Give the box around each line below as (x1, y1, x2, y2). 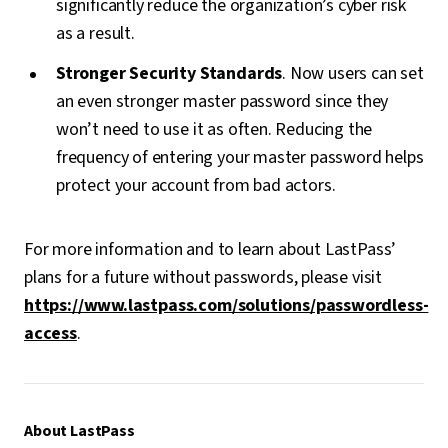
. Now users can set (282, 61, 424, 86)
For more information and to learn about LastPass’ (24, 237, 397, 262)
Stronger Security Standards (56, 61, 283, 86)
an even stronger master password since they (56, 89, 389, 114)
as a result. (56, 21, 135, 46)
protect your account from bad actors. (56, 173, 336, 198)
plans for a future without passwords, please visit (24, 265, 383, 290)
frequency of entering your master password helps (56, 145, 424, 170)
